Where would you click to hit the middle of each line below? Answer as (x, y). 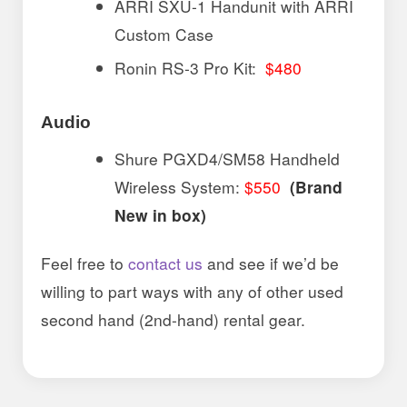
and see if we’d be (271, 263)
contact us (166, 263)
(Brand (314, 187)
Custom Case (164, 35)
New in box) (161, 215)
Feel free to (85, 263)
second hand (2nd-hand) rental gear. (174, 319)
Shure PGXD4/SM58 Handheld (228, 159)
